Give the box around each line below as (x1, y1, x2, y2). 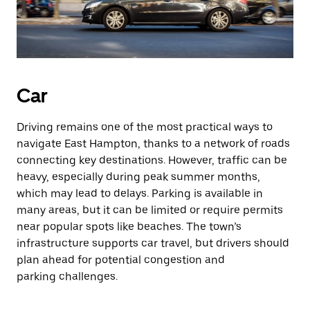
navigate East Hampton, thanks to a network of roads (17, 137, 290, 150)
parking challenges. (17, 270, 118, 283)
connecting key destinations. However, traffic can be (17, 154, 287, 167)
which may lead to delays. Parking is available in (17, 187, 263, 200)
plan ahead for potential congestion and (17, 253, 225, 266)
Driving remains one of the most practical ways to (17, 120, 273, 134)
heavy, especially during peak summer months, (17, 170, 260, 183)
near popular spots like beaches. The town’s (17, 220, 241, 233)
